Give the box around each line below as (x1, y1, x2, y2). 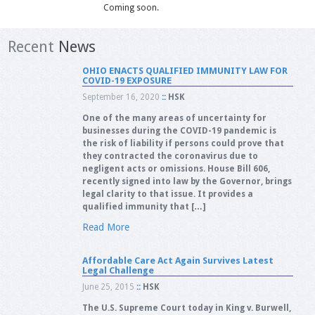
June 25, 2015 (82, 282, 134, 292)
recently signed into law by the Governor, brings (82, 176, 292, 186)
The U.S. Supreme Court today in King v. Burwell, (82, 303, 291, 313)
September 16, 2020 (82, 92, 160, 102)
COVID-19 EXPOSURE (82, 75, 172, 86)
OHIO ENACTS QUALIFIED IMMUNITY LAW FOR (82, 65, 288, 76)
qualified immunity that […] (82, 202, 206, 212)
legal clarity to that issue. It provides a (82, 189, 253, 199)
